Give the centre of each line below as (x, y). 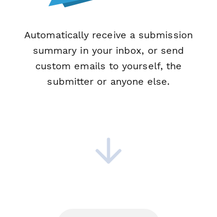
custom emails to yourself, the (108, 66)
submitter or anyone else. (108, 81)
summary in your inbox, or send (108, 50)
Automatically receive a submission (108, 35)
